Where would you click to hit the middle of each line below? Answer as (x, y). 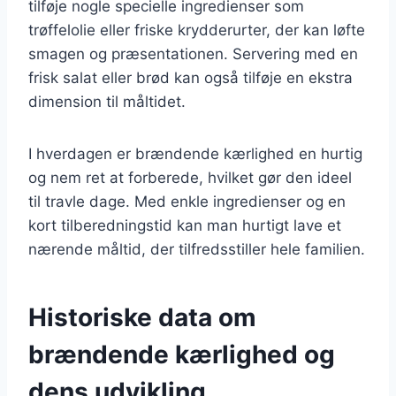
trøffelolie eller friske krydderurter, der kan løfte (197, 30)
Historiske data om (142, 317)
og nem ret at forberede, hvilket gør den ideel (190, 177)
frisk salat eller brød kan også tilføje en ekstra (190, 77)
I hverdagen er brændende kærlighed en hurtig (195, 153)
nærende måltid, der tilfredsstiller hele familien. (197, 249)
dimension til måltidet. (107, 101)
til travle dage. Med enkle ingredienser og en (187, 201)
